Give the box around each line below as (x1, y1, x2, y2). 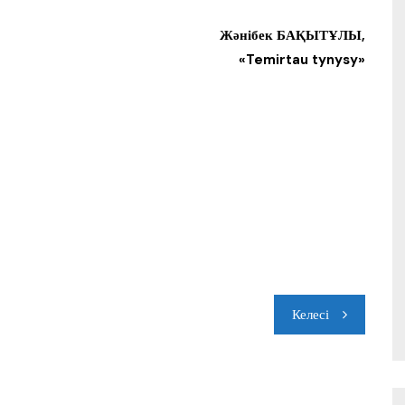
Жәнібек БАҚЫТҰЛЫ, (220, 25, 365, 44)
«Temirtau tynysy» (239, 50, 365, 69)
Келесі (292, 305, 329, 324)
